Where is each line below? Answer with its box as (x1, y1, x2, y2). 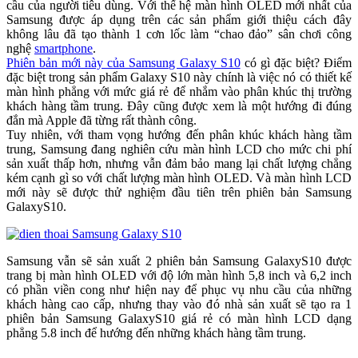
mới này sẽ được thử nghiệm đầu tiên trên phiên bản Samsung (6, 185, 352, 200)
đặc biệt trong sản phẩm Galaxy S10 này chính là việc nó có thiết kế (6, 70, 352, 85)
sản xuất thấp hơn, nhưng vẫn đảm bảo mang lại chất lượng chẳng (6, 157, 352, 171)
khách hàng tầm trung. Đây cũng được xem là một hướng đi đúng (6, 99, 352, 113)
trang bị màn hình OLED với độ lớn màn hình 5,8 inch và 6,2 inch (6, 268, 352, 283)
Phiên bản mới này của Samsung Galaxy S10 (6, 56, 241, 70)
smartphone (34, 42, 93, 56)
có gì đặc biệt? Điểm (240, 56, 352, 70)
